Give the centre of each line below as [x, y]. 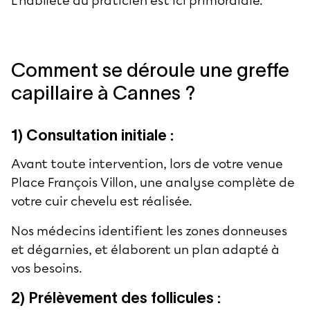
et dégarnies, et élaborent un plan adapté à [145, 249]
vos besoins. [47, 268]
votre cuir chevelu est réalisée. [103, 201]
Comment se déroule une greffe [150, 70]
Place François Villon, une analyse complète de [153, 182]
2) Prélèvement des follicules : [116, 297]
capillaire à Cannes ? [103, 92]
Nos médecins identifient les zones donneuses [149, 231]
